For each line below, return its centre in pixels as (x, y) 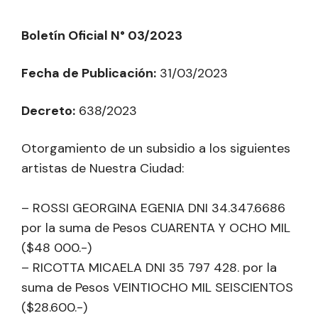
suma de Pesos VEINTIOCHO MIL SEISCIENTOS (157, 287)
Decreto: (48, 110)
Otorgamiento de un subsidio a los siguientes (156, 148)
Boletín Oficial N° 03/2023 (102, 35)
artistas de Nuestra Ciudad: (103, 168)
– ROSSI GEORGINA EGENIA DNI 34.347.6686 (153, 208)
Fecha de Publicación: (89, 73)
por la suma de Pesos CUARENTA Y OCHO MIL (156, 227)
